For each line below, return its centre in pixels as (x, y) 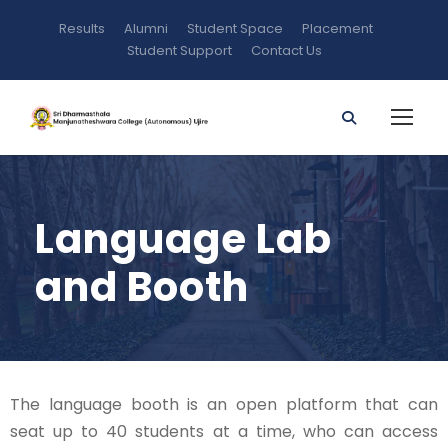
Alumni (146, 28)
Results (82, 28)
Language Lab (183, 239)
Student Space (235, 28)
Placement (337, 28)
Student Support (179, 50)
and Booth (142, 287)
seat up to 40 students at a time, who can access (224, 431)
